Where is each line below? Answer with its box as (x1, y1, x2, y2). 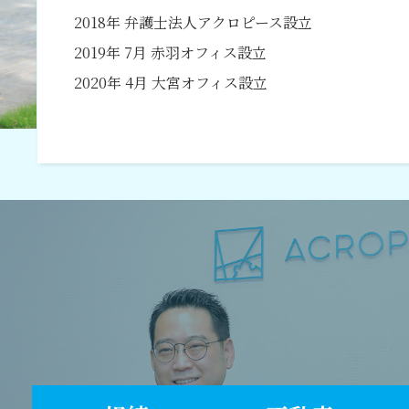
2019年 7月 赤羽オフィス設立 (58, 42, 267, 64)
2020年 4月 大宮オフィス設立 (58, 72, 267, 94)
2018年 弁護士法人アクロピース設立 (58, 12, 312, 34)
